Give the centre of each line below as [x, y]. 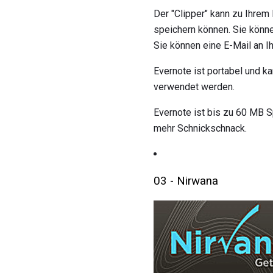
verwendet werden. [194, 87]
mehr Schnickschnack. [200, 128]
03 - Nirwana [186, 181]
